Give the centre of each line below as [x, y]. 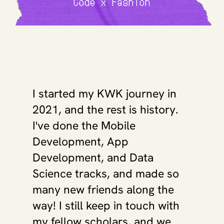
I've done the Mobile [84, 125]
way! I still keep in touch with [106, 205]
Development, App [80, 141]
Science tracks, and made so [106, 173]
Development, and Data [93, 157]
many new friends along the [103, 189]
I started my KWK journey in [104, 93]
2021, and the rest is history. [105, 109]
